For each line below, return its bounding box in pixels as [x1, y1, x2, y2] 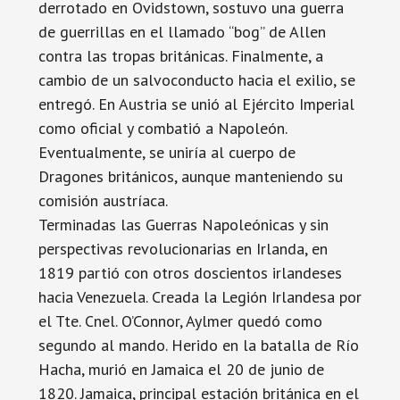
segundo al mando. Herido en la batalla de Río [37, 335, 359, 355]
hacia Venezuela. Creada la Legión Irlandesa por [37, 287, 362, 307]
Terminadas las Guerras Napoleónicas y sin [37, 214, 329, 235]
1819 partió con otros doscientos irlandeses [37, 262, 342, 283]
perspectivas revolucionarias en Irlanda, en [37, 238, 328, 259]
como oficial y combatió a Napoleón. [37, 118, 287, 138]
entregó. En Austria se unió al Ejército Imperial [37, 94, 354, 114]
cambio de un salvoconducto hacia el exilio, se [37, 70, 355, 90]
